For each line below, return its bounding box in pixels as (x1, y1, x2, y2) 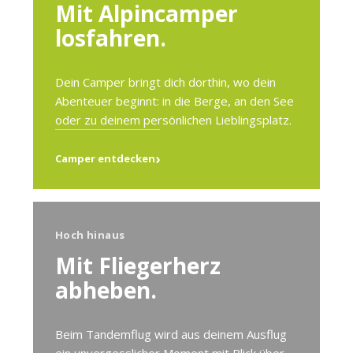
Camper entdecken (55, 151, 155, 165)
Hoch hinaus (55, 228, 125, 242)
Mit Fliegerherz (55, 251, 221, 281)
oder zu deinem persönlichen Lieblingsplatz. (55, 112, 292, 128)
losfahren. (55, 23, 166, 53)
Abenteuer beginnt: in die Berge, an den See (55, 93, 294, 109)
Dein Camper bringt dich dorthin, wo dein (55, 74, 276, 90)
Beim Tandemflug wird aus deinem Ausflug (55, 326, 287, 342)
